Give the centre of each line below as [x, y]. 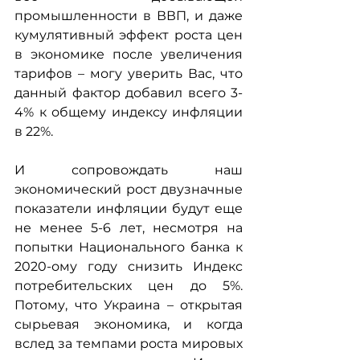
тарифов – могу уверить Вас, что [129, 73]
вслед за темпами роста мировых [129, 343]
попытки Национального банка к [129, 247]
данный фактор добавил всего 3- [129, 92]
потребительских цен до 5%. [129, 285]
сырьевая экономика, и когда [129, 324]
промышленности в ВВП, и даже [129, 15]
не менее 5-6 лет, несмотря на [129, 227]
